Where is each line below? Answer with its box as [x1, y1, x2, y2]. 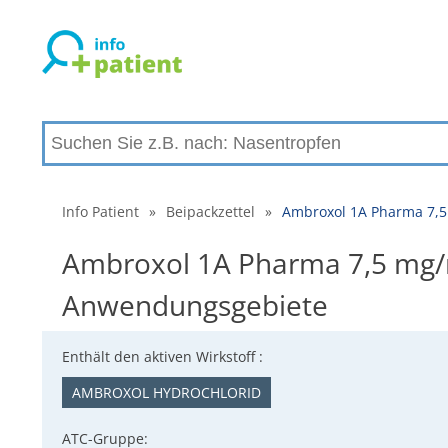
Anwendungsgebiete [62, 286, 328, 324]
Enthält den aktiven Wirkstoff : [62, 347, 263, 366]
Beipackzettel [166, 202, 255, 221]
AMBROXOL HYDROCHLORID [72, 383, 261, 402]
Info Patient [62, 202, 139, 221]
